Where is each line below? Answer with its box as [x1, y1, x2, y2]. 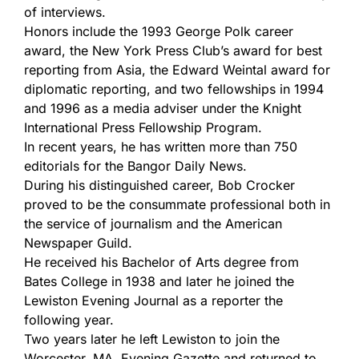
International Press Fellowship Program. [24, 119, 262, 135]
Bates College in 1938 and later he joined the [24, 273, 294, 289]
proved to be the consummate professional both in [24, 196, 330, 212]
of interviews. [24, 4, 106, 20]
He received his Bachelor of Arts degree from [24, 254, 299, 270]
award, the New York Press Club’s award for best [24, 42, 322, 58]
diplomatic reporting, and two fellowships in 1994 [24, 81, 324, 97]
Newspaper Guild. [24, 235, 132, 251]
